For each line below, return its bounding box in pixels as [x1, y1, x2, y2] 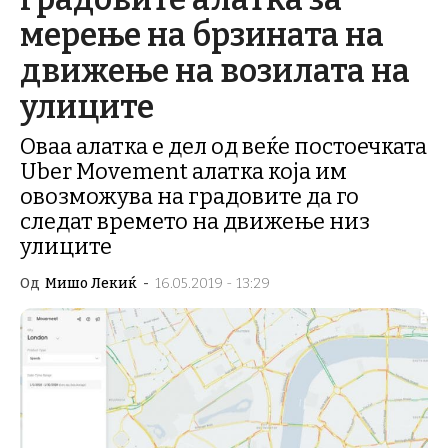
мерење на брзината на [20, 16, 384, 54]
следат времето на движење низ [20, 208, 370, 235]
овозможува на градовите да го [20, 183, 359, 210]
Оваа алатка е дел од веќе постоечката [20, 133, 427, 160]
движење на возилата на [20, 52, 410, 90]
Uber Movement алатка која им [20, 158, 347, 185]
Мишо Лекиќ [45, 275, 137, 292]
